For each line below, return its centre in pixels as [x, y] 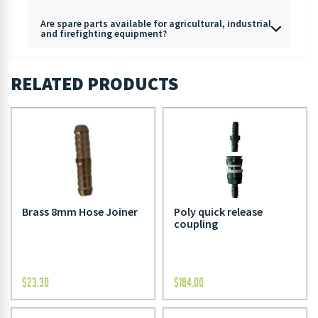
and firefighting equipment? [103, 33]
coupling [196, 224]
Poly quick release [218, 212]
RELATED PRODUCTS [94, 83]
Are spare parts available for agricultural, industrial [155, 23]
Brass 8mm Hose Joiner [80, 212]
